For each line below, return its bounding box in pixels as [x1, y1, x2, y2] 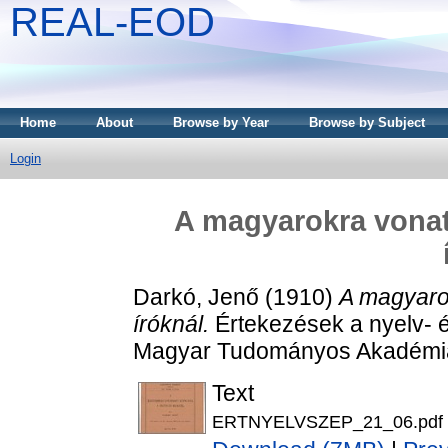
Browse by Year [173, 115, 269, 130]
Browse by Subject [309, 115, 425, 130]
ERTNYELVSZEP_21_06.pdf [212, 411, 443, 433]
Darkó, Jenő [133, 283, 259, 310]
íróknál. [133, 310, 209, 337]
